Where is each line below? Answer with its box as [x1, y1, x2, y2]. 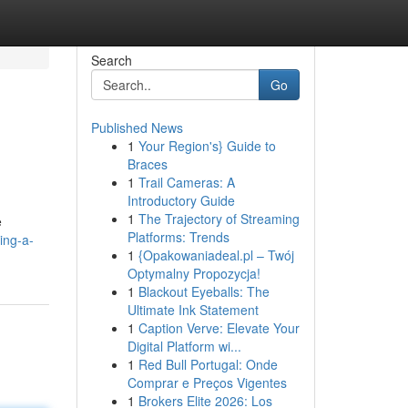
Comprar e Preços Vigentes [127, 373, 287, 392]
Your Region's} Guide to [138, 137, 276, 155]
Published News [90, 118, 183, 137]
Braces [127, 155, 168, 173]
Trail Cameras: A [138, 173, 235, 191]
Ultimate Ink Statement [127, 301, 259, 319]
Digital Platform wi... [127, 337, 241, 355]
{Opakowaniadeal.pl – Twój [138, 246, 294, 264]
